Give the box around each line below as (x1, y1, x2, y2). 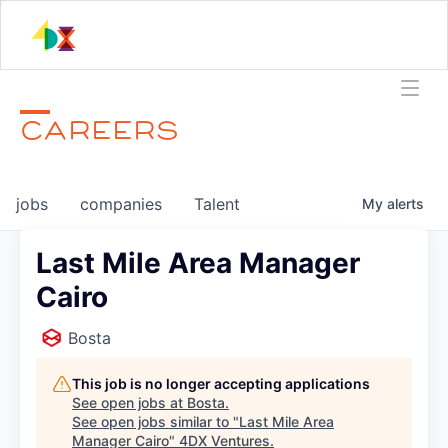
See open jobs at (72, 393, 187, 411)
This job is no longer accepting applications (72, 374, 370, 392)
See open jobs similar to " (72, 412, 239, 430)
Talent (194, 193, 240, 214)
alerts (387, 194, 424, 212)
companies (80, 193, 162, 214)
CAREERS (20, 115, 180, 144)
